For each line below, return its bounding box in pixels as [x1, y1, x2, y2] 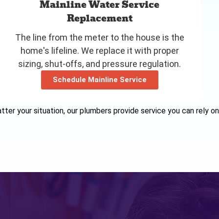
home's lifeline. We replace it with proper [20, 45, 179, 56]
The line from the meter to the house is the [15, 32, 184, 43]
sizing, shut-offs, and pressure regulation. [18, 58, 181, 69]
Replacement [66, 11, 132, 25]
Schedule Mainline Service [52, 75, 147, 84]
